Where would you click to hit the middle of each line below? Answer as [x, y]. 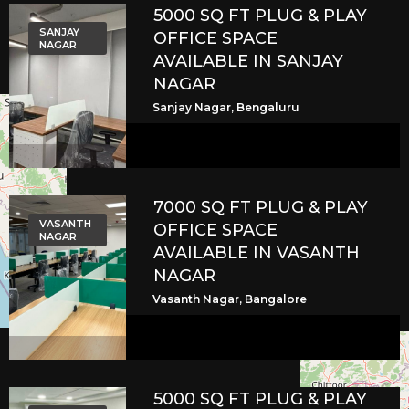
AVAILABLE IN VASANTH [257, 253]
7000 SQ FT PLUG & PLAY [261, 208]
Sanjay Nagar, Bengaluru [226, 108]
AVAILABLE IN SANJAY [249, 62]
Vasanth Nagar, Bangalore [230, 299]
